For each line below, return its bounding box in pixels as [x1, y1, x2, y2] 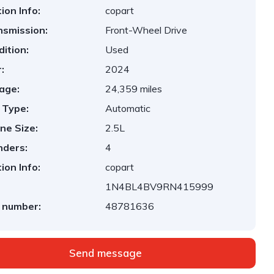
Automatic [105, 102, 151, 114]
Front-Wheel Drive [105, 24, 188, 36]
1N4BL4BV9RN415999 [105, 180, 214, 193]
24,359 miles [105, 83, 163, 95]
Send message [68, 246, 142, 259]
